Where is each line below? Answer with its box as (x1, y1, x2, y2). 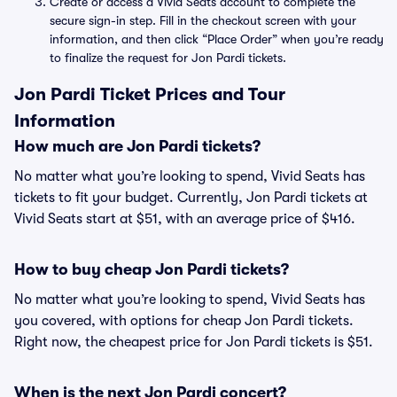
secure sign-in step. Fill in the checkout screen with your (50, 13, 356, 27)
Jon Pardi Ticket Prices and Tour (14, 84, 285, 105)
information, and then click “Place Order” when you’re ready (50, 32, 384, 46)
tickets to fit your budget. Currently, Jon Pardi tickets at (14, 190, 368, 206)
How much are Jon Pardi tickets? (14, 137, 261, 155)
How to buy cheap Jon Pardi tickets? (14, 261, 289, 278)
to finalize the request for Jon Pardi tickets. (50, 51, 286, 65)
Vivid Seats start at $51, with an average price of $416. (14, 211, 355, 227)
